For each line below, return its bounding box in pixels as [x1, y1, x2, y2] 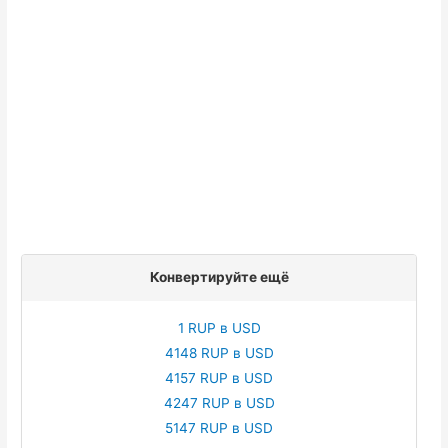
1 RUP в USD [177, 319, 261, 336]
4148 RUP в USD [164, 344, 274, 361]
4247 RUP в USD [163, 394, 275, 411]
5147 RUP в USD [165, 419, 273, 436]
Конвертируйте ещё [149, 268, 289, 285]
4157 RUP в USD [165, 369, 273, 386]
